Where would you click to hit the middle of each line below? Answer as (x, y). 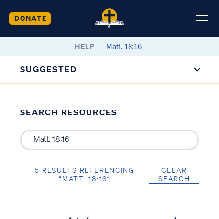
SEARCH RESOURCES (68, 112)
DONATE (30, 18)
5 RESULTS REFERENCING (85, 170)
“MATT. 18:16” (85, 179)
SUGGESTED (49, 69)
